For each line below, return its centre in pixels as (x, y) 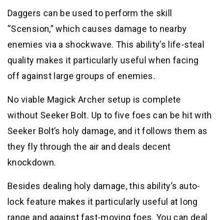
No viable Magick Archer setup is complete (94, 100)
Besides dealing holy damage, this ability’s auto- (104, 186)
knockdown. (32, 163)
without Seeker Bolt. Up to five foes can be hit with (110, 115)
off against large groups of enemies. (81, 76)
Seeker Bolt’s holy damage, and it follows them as (108, 131)
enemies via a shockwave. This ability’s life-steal (106, 45)
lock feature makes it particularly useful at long (103, 202)
